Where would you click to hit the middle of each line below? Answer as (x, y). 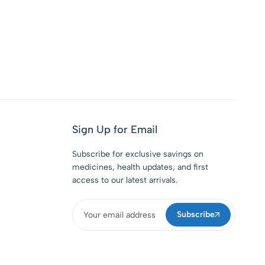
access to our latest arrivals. (125, 180)
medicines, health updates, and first (140, 167)
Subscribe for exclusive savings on (138, 154)
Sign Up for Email (114, 130)
